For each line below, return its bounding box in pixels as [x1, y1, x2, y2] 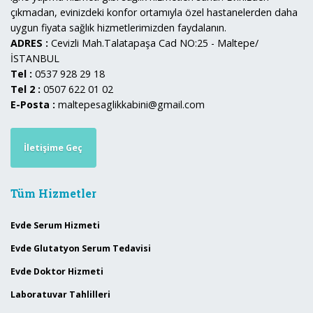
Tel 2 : [10, 82, 41, 96]
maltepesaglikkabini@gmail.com [55, 97, 205, 111]
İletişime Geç [24, 141, 83, 154]
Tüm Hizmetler [10, 186, 96, 201]
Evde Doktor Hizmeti [10, 265, 103, 278]
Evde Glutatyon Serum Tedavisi [10, 242, 151, 254]
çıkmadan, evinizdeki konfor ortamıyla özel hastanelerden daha [10, 5, 298, 19]
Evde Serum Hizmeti [10, 219, 100, 231]
